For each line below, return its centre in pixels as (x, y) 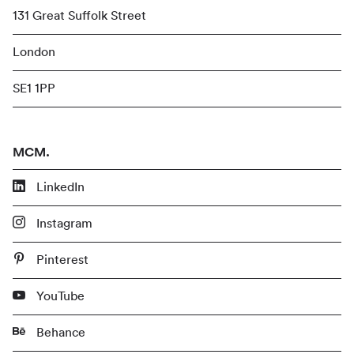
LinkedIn (59, 187)
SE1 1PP (34, 88)
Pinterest (61, 260)
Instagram (63, 223)
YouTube (59, 296)
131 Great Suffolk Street (79, 15)
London (34, 52)
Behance (59, 332)
